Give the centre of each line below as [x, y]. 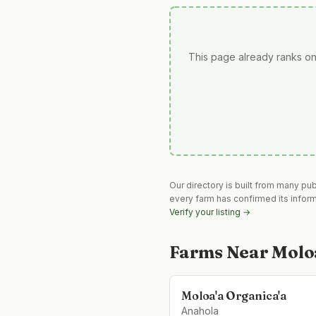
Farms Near [221, 252]
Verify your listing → [210, 212]
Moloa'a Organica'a [234, 296]
